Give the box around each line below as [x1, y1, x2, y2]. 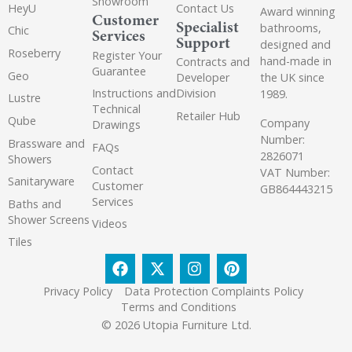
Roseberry [8, 46, 60, 61]
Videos [92, 216, 127, 232]
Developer [176, 70, 229, 86]
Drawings [92, 117, 141, 133]
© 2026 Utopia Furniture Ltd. [101, 317, 251, 333]
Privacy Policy [43, 284, 113, 299]
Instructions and [92, 86, 176, 101]
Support [176, 32, 230, 54]
